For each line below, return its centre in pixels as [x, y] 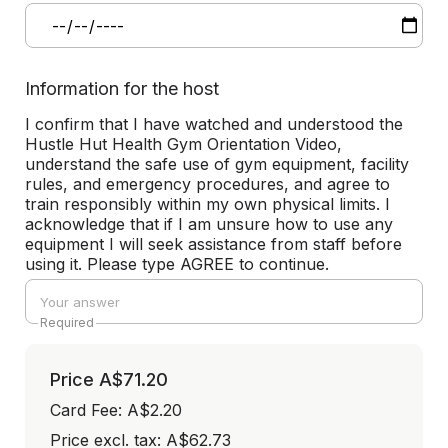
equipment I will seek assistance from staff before [213, 244]
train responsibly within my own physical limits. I [207, 204]
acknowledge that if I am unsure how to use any [209, 224]
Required [67, 322]
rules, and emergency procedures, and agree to [207, 184]
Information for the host [122, 88]
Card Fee [84, 410]
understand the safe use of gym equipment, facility [217, 164]
